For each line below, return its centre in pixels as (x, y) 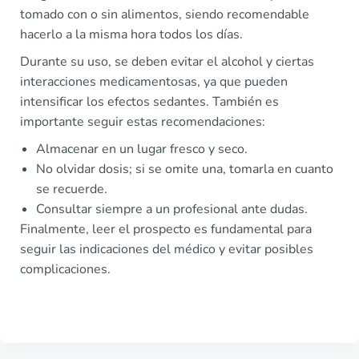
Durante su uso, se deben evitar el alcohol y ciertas (167, 62)
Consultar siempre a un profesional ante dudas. (172, 209)
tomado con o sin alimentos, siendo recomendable (165, 14)
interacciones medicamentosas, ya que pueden (154, 82)
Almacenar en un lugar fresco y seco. (142, 149)
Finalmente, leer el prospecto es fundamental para (166, 229)
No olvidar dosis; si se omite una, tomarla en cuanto (185, 169)
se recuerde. (72, 189)
